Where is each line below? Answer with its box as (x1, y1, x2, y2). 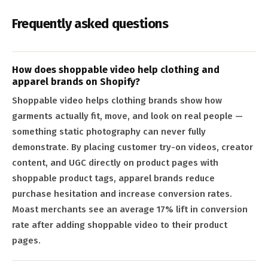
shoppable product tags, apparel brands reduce (12, 173, 215, 184)
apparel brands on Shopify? (12, 76, 140, 88)
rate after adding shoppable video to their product (12, 220, 227, 231)
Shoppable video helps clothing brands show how (12, 95, 222, 106)
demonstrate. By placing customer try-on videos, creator (12, 142, 253, 153)
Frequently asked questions (12, 16, 169, 32)
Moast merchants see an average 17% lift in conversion (12, 204, 248, 215)
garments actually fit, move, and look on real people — (12, 111, 243, 122)
